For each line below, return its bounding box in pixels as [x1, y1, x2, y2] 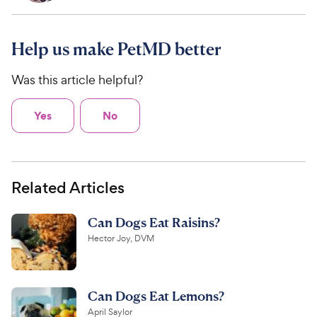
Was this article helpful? [11, 71, 143, 88]
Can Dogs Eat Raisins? [88, 214, 220, 231]
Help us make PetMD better [11, 38, 221, 60]
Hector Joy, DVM [88, 233, 154, 245]
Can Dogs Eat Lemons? [88, 287, 224, 304]
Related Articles [11, 177, 125, 200]
